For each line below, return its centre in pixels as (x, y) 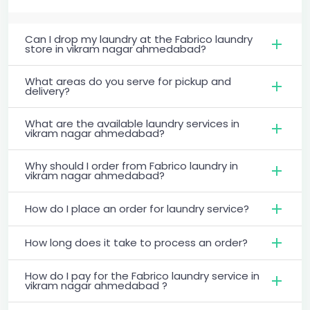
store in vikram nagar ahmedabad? (116, 48)
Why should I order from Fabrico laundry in (131, 165)
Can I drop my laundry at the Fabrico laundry (139, 39)
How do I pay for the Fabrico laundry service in (142, 275)
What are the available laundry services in (132, 123)
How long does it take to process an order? (136, 242)
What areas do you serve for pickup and (128, 81)
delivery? (47, 91)
